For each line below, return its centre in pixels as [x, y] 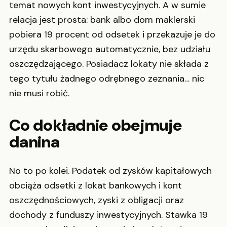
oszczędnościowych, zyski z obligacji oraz [97, 200]
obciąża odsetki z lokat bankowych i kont [96, 186]
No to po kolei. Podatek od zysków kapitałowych [110, 171]
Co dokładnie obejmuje [96, 125]
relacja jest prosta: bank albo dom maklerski [102, 20]
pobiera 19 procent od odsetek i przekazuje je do [112, 34]
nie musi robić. [39, 93]
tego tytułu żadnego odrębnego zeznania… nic [107, 78]
